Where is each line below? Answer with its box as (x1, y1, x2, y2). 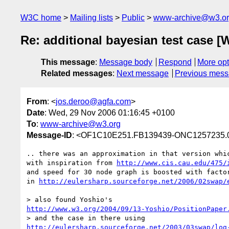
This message (41, 58, 95, 67)
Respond (158, 58, 192, 67)
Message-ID (27, 130, 72, 140)
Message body (99, 58, 152, 67)
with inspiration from (27, 158, 117, 167)
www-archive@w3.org (40, 119, 121, 128)
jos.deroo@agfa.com (56, 97, 131, 106)
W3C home (20, 13, 61, 22)
